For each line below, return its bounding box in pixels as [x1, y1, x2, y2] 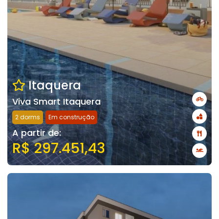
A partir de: [12, 127, 61, 139]
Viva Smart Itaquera [12, 95, 101, 108]
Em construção [48, 113, 94, 121]
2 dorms [15, 113, 40, 121]
